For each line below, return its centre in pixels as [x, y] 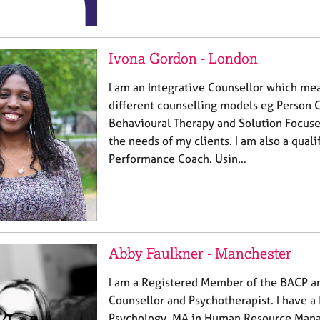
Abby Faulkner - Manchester [200, 253]
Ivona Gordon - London [183, 58]
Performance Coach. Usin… [177, 158]
